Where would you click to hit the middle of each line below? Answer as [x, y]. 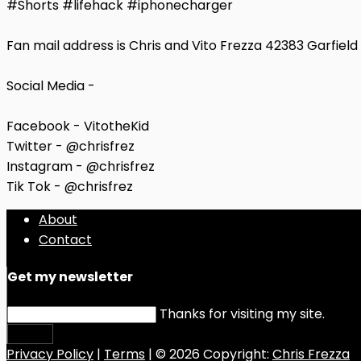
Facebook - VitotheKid [78, 126]
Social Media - [51, 85]
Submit [30, 334]
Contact [65, 239]
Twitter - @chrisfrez [71, 146]
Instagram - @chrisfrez [81, 166]
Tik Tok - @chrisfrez [70, 186]
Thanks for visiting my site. [242, 314]
